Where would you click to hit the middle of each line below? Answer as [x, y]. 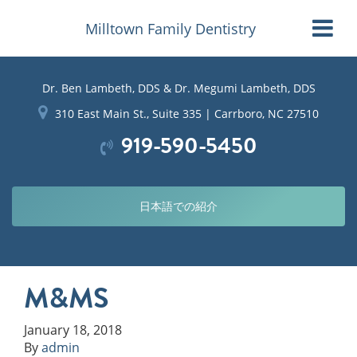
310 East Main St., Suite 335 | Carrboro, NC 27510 [187, 114]
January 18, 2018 [73, 330]
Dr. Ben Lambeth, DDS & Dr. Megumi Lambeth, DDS [178, 88]
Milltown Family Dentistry [171, 28]
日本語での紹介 [178, 206]
